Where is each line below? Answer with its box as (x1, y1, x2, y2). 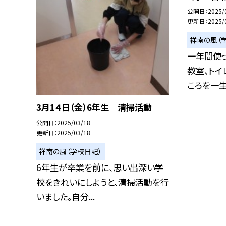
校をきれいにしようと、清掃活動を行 (36, 176, 169, 189)
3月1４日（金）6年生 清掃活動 (36, 101, 152, 114)
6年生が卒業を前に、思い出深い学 (36, 161, 163, 174)
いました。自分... (36, 190, 95, 203)
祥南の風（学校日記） (39, 146, 102, 156)
